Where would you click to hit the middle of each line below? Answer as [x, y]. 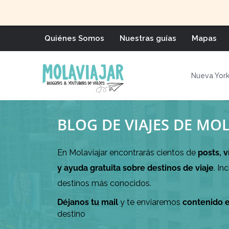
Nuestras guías [148, 38]
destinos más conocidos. [104, 183]
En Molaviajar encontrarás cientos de [128, 153]
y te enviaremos [150, 202]
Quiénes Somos [74, 38]
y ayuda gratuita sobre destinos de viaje [135, 168]
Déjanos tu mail [88, 202]
